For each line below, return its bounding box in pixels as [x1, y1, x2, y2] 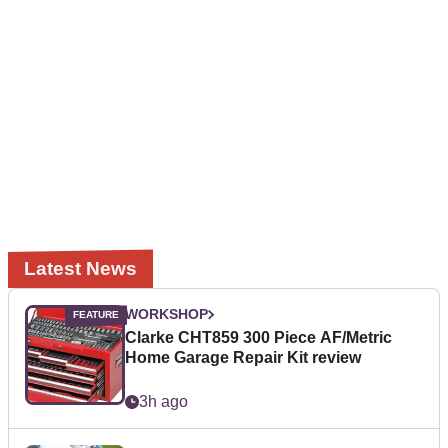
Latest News [24, 258, 137, 280]
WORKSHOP [125, 306, 208, 323]
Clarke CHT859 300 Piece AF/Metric [125, 329, 392, 347]
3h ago [139, 393, 188, 411]
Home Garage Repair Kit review [125, 349, 361, 367]
